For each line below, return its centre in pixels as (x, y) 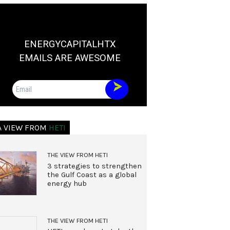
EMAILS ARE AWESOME (70, 58)
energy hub (67, 183)
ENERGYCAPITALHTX (70, 44)
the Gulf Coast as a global (92, 175)
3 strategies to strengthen (94, 166)
